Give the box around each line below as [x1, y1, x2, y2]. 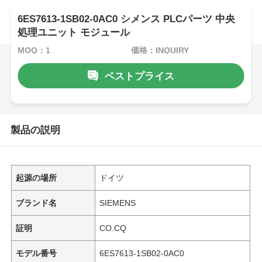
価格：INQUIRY [130, 45, 189, 55]
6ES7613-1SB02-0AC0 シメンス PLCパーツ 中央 [18, 13, 236, 25]
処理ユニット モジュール [18, 27, 130, 39]
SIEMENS [99, 198, 136, 208]
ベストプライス [104, 70, 174, 82]
